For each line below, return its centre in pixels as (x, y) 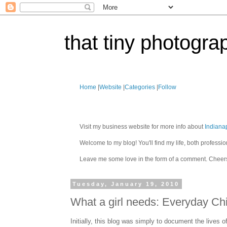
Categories (140, 87)
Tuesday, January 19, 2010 (126, 184)
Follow (167, 87)
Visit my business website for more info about (142, 127)
